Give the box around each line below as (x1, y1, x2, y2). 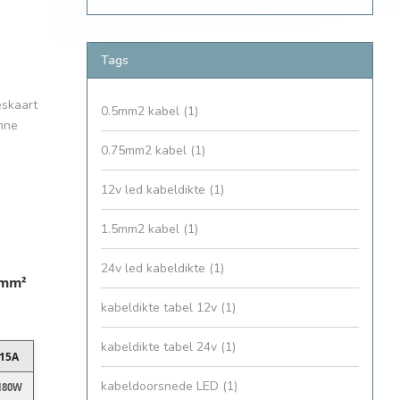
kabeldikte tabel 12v (101, 299, 221, 317)
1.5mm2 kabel (101, 221, 183, 238)
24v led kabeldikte (101, 260, 209, 278)
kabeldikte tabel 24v (101, 338, 221, 356)
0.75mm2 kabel (101, 142, 190, 160)
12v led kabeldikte (101, 181, 209, 199)
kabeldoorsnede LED (101, 378, 222, 396)
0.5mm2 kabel (101, 103, 183, 121)
